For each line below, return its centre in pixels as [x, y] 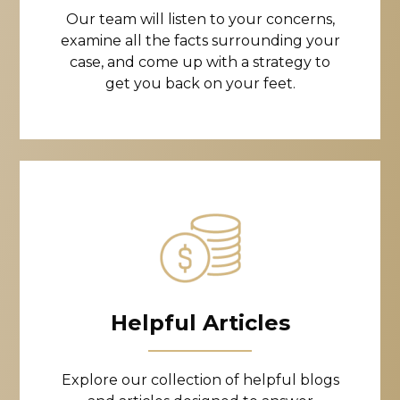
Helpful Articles [200, 323]
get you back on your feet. [200, 83]
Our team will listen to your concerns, [200, 19]
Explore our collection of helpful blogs [200, 380]
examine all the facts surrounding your [200, 41]
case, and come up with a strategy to [200, 62]
